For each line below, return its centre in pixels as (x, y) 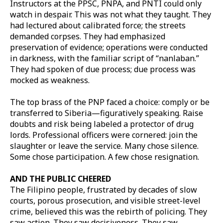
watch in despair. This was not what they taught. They (111, 14)
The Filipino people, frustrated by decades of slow (104, 189)
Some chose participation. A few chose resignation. (105, 157)
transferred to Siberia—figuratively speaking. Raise (107, 113)
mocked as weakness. (50, 80)
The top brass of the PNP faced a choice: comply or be (110, 102)
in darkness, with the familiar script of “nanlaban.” (105, 58)
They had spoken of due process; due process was (103, 69)
